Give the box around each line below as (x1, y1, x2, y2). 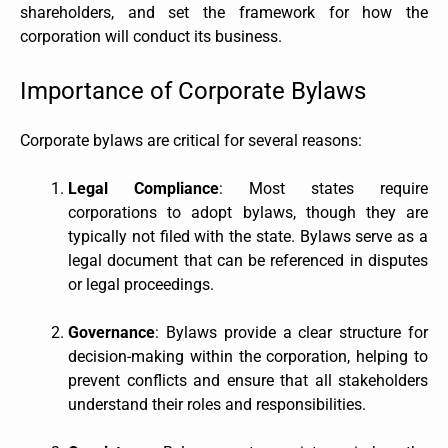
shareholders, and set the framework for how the (20, 2, 428, 22)
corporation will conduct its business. (20, 26, 282, 46)
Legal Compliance (68, 178, 219, 198)
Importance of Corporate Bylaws (20, 76, 366, 105)
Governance (68, 322, 155, 342)
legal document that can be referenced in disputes (68, 250, 428, 270)
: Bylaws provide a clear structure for (155, 322, 428, 342)
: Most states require (219, 178, 428, 198)
